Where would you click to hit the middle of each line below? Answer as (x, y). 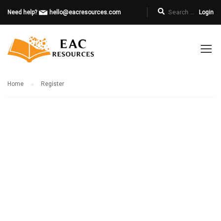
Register (53, 84)
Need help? (23, 12)
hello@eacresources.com (85, 12)
